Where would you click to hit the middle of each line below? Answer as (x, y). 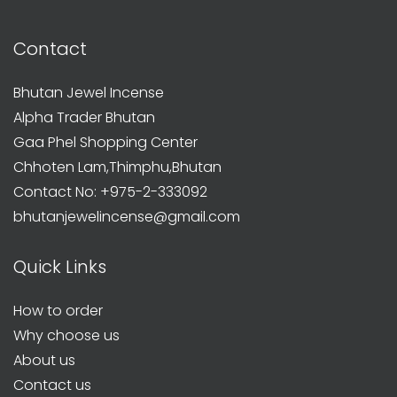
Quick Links (60, 266)
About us (44, 360)
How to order (58, 310)
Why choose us (66, 335)
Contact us (52, 385)
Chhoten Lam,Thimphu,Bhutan (117, 167)
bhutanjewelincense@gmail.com (127, 216)
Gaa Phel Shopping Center (105, 142)
